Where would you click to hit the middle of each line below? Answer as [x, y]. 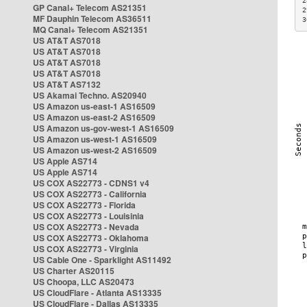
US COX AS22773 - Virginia [86, 249]
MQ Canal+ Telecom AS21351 [90, 29]
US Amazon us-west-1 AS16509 [95, 139]
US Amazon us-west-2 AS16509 [95, 150]
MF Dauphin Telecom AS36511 [92, 19]
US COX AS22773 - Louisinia [88, 216]
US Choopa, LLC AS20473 [84, 282]
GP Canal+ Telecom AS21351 [90, 8]
